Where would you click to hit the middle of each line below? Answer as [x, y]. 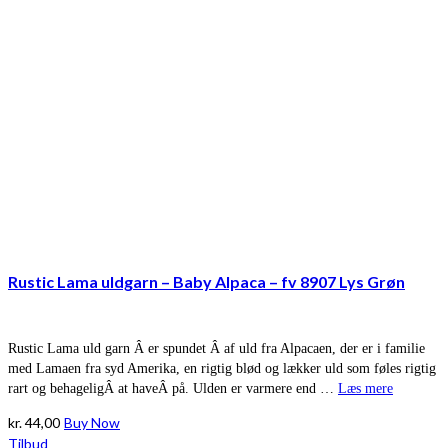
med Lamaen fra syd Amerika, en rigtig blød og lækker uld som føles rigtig [222, 368]
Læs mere [365, 388]
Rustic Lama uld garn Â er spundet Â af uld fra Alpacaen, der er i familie [216, 348]
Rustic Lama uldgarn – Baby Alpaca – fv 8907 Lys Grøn [206, 282]
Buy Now [92, 422]
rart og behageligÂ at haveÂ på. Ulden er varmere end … [173, 388]
